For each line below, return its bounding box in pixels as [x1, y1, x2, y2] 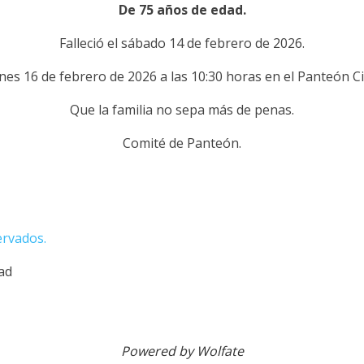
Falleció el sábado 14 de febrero [59, 34, 252, 53]
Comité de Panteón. [123, 134, 241, 153]
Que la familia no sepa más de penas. [70, 101, 294, 119]
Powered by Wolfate [120, 342, 244, 361]
